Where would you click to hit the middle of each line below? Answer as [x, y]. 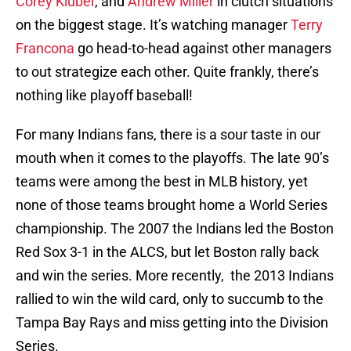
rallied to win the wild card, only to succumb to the [170, 299]
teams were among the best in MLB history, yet [162, 182]
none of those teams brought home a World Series [172, 205]
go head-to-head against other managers [203, 49]
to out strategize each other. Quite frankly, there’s [167, 72]
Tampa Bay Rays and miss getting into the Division [172, 323]
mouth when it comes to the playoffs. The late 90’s [172, 158]
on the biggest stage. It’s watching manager [153, 25]
